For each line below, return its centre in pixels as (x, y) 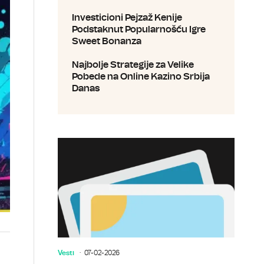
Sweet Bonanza (107, 41)
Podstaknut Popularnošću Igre (139, 29)
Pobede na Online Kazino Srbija (141, 77)
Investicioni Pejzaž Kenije (127, 18)
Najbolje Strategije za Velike (133, 65)
